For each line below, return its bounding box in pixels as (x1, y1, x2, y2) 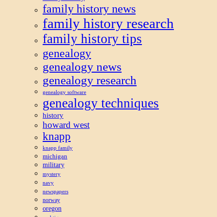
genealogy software (43, 90, 86, 95)
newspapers (43, 189, 68, 195)
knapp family (43, 145, 73, 151)
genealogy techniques (43, 96, 159, 111)
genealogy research (43, 74, 137, 87)
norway (43, 197, 60, 204)
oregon (43, 205, 62, 213)
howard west (43, 120, 90, 130)
